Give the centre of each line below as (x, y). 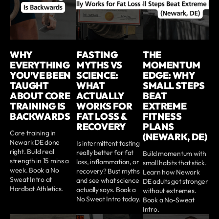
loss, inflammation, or (108, 162)
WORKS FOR (104, 106)
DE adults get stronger (175, 181)
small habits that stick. (175, 163)
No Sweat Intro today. (109, 199)
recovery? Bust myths (108, 171)
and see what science (108, 180)
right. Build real (32, 151)
